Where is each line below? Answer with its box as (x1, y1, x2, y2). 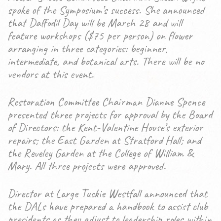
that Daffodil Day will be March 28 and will (7, 15, 182, 30)
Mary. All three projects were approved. (7, 158, 166, 173)
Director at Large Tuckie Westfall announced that (7, 186, 207, 201)
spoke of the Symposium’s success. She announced (7, 2, 204, 17)
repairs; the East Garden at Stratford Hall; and (7, 133, 201, 147)
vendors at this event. (7, 67, 94, 81)
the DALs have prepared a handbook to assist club (7, 199, 208, 214)
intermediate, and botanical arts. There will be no (7, 54, 204, 69)
